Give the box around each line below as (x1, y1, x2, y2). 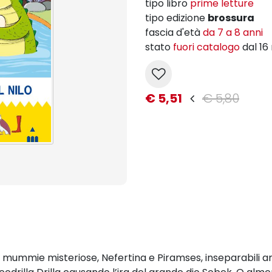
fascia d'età (145, 25, 203, 39)
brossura (208, 11, 254, 25)
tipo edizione (145, 11, 208, 25)
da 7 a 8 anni (203, 25, 263, 39)
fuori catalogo (173, 40, 242, 54)
